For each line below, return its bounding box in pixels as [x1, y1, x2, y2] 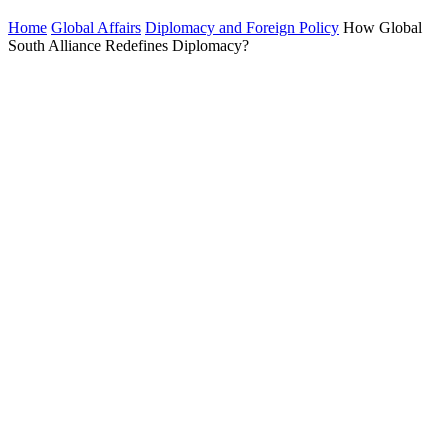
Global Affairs [51, 19, 141, 36]
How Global [343, 19, 422, 36]
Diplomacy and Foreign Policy [145, 19, 339, 36]
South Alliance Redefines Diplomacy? [8, 37, 249, 54]
